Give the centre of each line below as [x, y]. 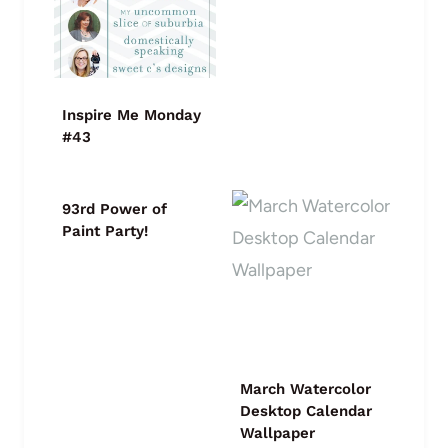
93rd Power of [114, 209]
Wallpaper [277, 433]
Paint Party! [105, 231]
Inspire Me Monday [131, 115]
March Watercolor [305, 389]
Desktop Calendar [306, 411]
